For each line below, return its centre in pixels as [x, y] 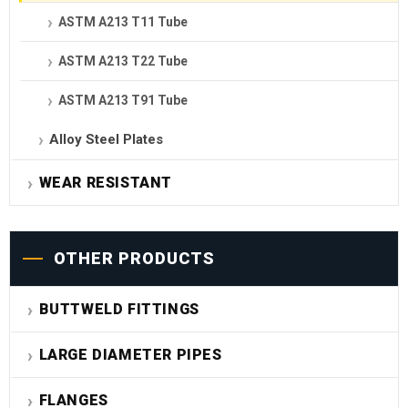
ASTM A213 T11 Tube [123, 22]
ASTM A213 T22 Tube [123, 61]
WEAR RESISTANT [106, 183]
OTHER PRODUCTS [134, 259]
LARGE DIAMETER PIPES [130, 355]
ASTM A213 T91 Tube [123, 101]
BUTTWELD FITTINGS [119, 310]
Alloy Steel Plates [106, 140]
